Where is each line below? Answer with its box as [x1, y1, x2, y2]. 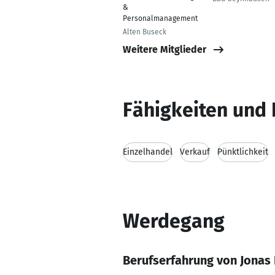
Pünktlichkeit [217, 147, 268, 157]
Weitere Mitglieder [123, 43, 206, 55]
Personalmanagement [123, 14, 198, 23]
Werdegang [123, 209, 225, 233]
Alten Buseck [123, 28, 166, 36]
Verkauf [180, 147, 210, 157]
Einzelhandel [123, 147, 172, 157]
